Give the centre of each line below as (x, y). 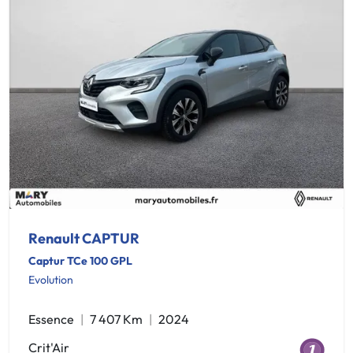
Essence (51, 319)
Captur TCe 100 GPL (80, 261)
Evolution (51, 280)
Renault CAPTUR (84, 238)
